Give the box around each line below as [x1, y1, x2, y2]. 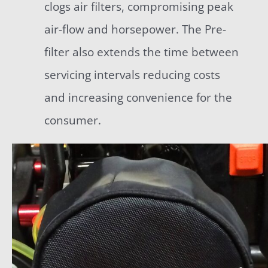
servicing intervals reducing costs [44, 66, 220, 83]
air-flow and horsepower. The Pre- [44, 21, 226, 37]
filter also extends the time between [44, 44, 239, 60]
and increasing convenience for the [44, 89, 232, 105]
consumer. [44, 112, 101, 128]
